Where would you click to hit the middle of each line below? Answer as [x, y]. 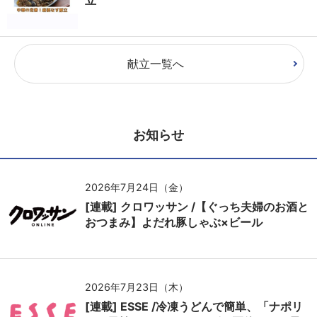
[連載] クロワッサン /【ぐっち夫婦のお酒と [197, 206]
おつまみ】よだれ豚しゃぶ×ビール [174, 222]
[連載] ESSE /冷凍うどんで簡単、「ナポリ [194, 306]
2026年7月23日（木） [137, 287]
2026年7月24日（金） [137, 187]
